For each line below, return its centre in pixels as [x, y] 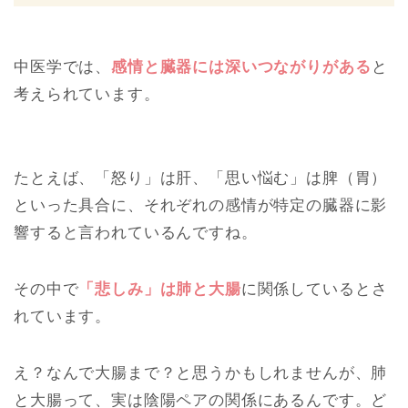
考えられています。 [87, 95]
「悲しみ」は [127, 290]
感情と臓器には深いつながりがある [241, 67]
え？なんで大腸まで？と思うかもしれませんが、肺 [201, 373]
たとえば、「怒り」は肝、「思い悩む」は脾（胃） [201, 178]
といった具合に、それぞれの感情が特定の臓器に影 [201, 206]
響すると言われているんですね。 [136, 233]
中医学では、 [63, 67]
